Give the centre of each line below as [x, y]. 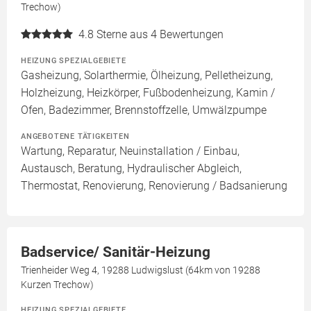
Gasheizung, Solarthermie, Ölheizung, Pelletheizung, [147, 75]
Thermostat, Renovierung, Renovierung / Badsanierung [154, 186]
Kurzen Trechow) [57, 285]
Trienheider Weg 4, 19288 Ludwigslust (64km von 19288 [141, 270]
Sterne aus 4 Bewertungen [160, 34]
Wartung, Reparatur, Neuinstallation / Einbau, [130, 151]
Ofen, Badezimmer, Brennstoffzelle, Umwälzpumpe [144, 110]
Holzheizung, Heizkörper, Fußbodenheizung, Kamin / [148, 93]
